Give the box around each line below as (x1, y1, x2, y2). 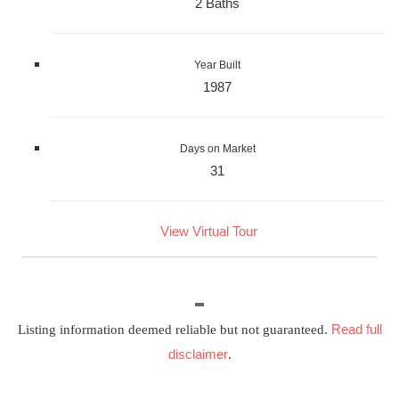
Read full (330, 321, 382, 337)
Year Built (194, 58, 240, 71)
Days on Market (179, 142, 256, 155)
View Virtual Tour (159, 223, 257, 239)
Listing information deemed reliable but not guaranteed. (17, 322, 331, 337)
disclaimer (167, 346, 228, 362)
